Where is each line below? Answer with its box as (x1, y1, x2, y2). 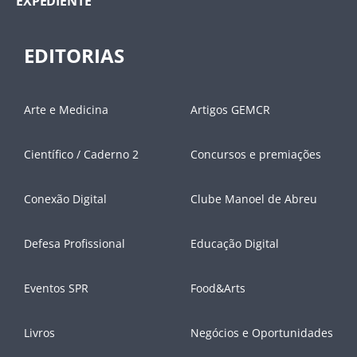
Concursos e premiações (190, 146, 321, 162)
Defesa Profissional (24, 235, 125, 251)
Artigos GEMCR (190, 101, 270, 117)
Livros (24, 324, 55, 340)
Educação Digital (190, 235, 279, 251)
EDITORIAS (24, 41, 124, 69)
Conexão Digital (24, 190, 107, 206)
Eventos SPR (24, 280, 88, 296)
